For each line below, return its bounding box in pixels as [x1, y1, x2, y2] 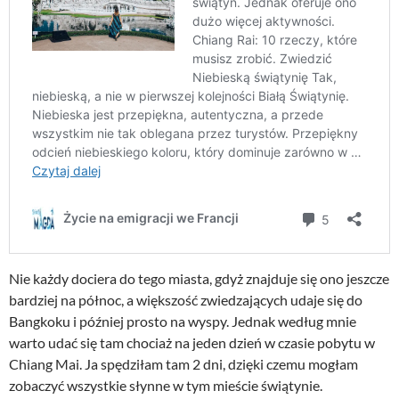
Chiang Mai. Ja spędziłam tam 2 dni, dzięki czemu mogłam [9, 354, 358, 372]
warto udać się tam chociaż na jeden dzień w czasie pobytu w [9, 333, 375, 351]
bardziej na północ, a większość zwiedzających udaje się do [9, 290, 362, 308]
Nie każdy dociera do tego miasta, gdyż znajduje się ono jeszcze [9, 269, 389, 287]
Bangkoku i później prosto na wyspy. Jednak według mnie [9, 312, 356, 330]
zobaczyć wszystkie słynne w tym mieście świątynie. [9, 376, 322, 394]
